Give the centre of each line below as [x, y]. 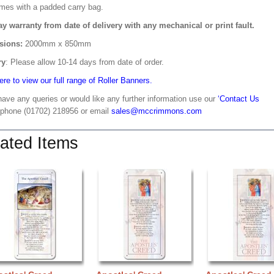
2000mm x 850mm [58, 44]
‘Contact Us [239, 99]
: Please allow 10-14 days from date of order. [85, 62]
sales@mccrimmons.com [157, 111]
